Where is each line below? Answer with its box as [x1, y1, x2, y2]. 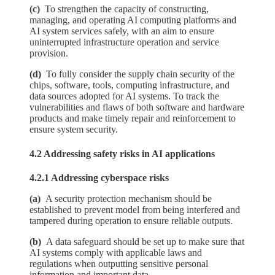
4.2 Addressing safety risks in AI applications [29, 148, 215, 159]
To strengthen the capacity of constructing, [45, 4, 209, 15]
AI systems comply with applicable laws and [29, 247, 202, 258]
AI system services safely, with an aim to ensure [29, 26, 214, 37]
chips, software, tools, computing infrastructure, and [29, 80, 230, 91]
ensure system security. [29, 124, 118, 135]
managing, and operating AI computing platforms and [29, 15, 236, 26]
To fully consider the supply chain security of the [46, 69, 234, 80]
